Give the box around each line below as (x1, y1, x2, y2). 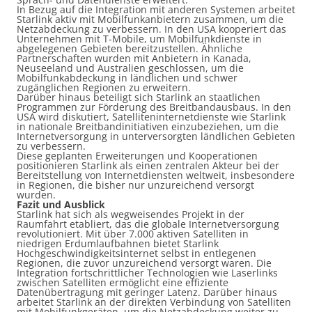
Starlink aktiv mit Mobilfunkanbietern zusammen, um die (17, 13, 283, 26)
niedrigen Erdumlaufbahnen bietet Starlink (17, 237, 219, 250)
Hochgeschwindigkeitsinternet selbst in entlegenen (17, 247, 256, 260)
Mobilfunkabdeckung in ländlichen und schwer (17, 71, 237, 84)
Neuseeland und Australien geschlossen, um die (17, 61, 244, 75)
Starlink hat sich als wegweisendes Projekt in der (17, 208, 244, 221)
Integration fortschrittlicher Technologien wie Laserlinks (17, 266, 278, 279)
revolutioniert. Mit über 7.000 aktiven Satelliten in (17, 227, 249, 240)
